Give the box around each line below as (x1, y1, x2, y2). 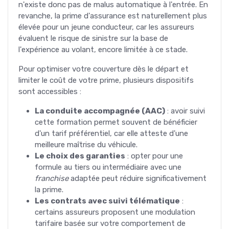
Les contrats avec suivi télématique (35, 196, 180, 205)
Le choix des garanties (35, 151, 125, 161)
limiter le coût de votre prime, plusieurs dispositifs (18, 75, 194, 85)
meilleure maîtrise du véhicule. (35, 140, 138, 149)
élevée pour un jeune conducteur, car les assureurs (18, 22, 194, 32)
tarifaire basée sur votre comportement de (35, 218, 186, 228)
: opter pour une (125, 151, 183, 161)
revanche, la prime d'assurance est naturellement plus (18, 11, 207, 20)
